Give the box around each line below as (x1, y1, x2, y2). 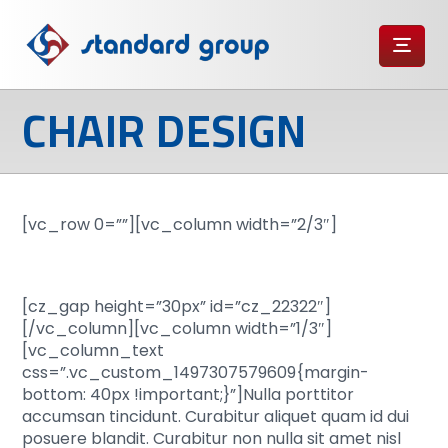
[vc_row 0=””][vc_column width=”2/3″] (22, 213, 338, 236)
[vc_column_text (22, 339, 165, 362)
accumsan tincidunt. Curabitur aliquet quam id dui (22, 405, 410, 428)
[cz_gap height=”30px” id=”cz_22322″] (22, 295, 332, 318)
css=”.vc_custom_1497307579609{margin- (22, 361, 370, 384)
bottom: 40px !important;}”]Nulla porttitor (22, 383, 355, 406)
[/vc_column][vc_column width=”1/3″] (22, 317, 333, 340)
